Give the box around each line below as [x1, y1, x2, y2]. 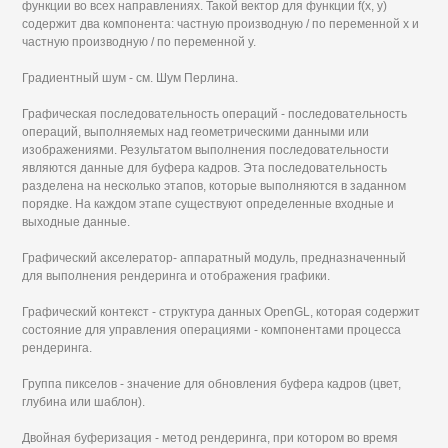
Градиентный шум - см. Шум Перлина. [22, 71, 239, 85]
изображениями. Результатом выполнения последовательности [22, 143, 390, 157]
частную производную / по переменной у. [22, 35, 257, 49]
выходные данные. [22, 215, 131, 229]
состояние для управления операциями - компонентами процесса [22, 323, 402, 337]
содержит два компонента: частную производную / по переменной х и [22, 17, 420, 31]
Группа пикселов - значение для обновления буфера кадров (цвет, [22, 377, 402, 391]
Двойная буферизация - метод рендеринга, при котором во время [22, 431, 399, 445]
